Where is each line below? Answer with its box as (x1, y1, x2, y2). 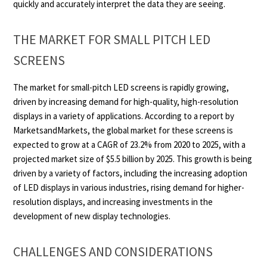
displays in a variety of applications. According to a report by (13, 110, 235, 122)
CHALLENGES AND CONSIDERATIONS (13, 243, 213, 260)
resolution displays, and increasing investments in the (13, 196, 213, 207)
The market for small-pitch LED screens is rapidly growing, (13, 82, 229, 93)
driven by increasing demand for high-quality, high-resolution (13, 96, 239, 107)
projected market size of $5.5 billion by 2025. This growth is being (13, 153, 253, 164)
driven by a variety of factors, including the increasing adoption (13, 167, 248, 179)
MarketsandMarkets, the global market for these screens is (13, 125, 234, 136)
